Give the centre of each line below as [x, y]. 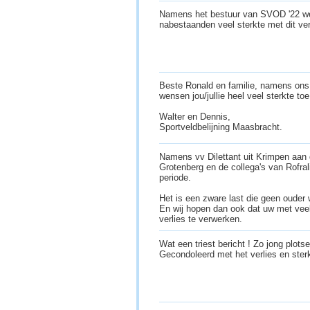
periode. [175, 178]
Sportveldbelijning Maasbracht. [222, 127]
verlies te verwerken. [202, 219]
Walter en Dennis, [195, 117]
